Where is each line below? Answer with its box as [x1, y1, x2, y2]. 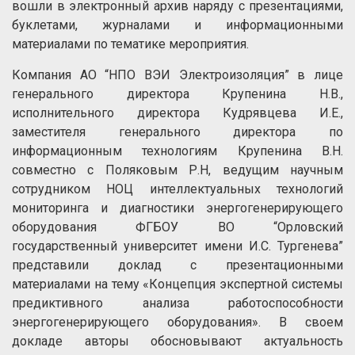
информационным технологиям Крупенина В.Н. [12, 143, 343, 158]
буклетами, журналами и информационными [12, 17, 343, 32]
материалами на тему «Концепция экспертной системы [12, 277, 343, 292]
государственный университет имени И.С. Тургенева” [12, 239, 343, 254]
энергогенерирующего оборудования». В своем [12, 315, 343, 330]
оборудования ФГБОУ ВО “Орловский [12, 219, 343, 235]
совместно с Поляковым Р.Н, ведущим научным [12, 162, 343, 177]
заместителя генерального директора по [12, 124, 343, 139]
